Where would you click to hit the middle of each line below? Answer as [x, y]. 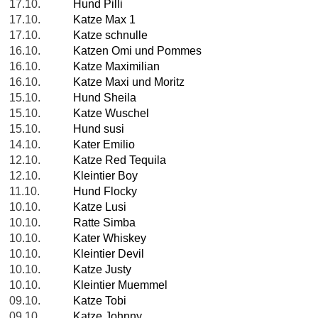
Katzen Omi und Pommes [137, 51]
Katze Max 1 [104, 20]
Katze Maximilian [116, 67]
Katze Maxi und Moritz [129, 82]
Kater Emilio [104, 145]
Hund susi [99, 129]
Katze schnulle [110, 35]
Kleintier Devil [109, 254]
